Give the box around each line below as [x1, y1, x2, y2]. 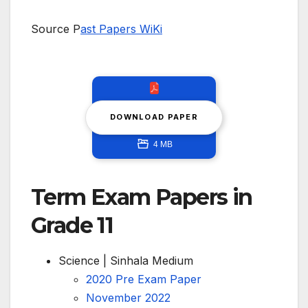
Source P [31, 21, 80, 36]
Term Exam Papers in [31, 183, 252, 210]
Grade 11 [31, 211, 113, 239]
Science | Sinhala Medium [58, 253, 193, 267]
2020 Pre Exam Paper [86, 272, 201, 286]
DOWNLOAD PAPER [110, 111, 198, 122]
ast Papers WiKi [80, 21, 162, 36]
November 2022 [86, 290, 170, 305]
